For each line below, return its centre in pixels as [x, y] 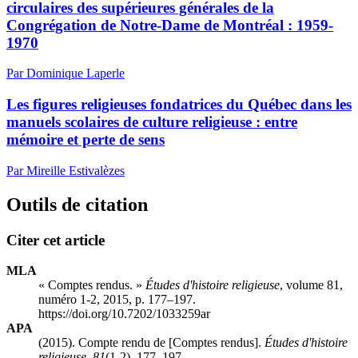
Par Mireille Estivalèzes [66, 170]
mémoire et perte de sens [86, 140]
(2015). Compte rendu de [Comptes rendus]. [151, 343]
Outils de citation [77, 204]
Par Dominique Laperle [66, 74]
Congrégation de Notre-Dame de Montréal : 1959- [170, 25]
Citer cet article [56, 240]
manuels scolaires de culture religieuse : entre [152, 122]
